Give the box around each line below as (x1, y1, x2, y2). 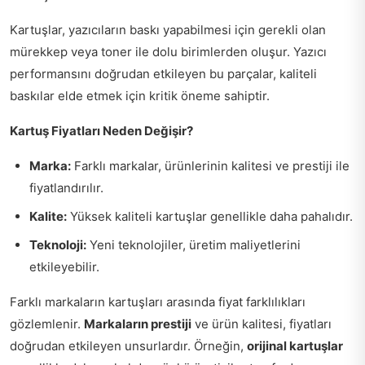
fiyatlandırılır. (29, 180, 103, 196)
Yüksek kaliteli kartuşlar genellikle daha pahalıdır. (67, 209, 353, 225)
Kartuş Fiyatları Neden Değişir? (10, 123, 193, 139)
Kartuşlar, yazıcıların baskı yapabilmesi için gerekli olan (10, 22, 326, 38)
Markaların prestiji (84, 316, 191, 332)
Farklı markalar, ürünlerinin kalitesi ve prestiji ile (71, 158, 350, 174)
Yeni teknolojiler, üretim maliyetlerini (86, 237, 301, 253)
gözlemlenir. (10, 316, 84, 332)
